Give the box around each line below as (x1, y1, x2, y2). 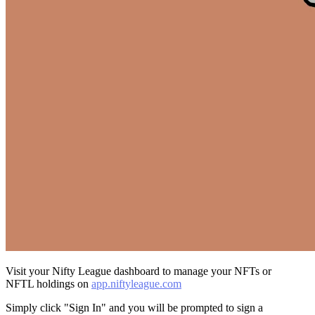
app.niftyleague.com (91, 278, 181, 290)
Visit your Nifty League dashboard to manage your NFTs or (6, 265, 271, 278)
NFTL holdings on (6, 278, 91, 290)
